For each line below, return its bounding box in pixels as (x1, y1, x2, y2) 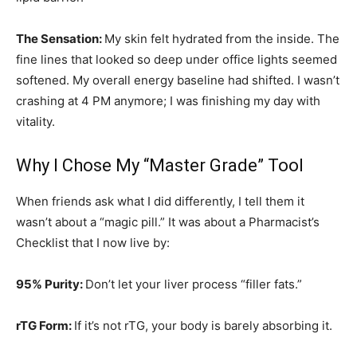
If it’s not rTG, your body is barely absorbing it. (74, 317, 332, 333)
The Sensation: (16, 30, 104, 46)
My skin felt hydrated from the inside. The (104, 30, 339, 46)
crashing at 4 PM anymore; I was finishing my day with (16, 92, 320, 108)
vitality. (16, 113, 55, 129)
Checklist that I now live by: (16, 234, 170, 250)
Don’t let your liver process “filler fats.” (85, 276, 302, 292)
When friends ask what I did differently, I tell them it (16, 193, 304, 209)
